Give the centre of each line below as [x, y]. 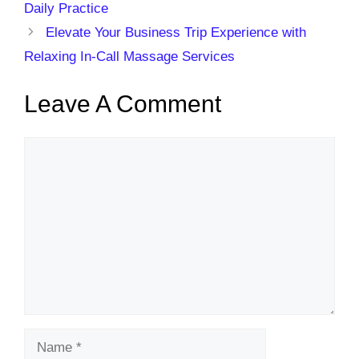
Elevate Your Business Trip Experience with [176, 33]
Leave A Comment [123, 103]
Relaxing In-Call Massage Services [129, 57]
